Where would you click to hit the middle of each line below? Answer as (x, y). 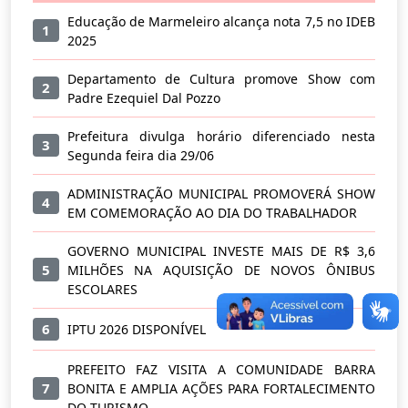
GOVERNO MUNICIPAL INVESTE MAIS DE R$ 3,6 (221, 250)
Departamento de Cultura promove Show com (221, 78)
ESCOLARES (102, 289)
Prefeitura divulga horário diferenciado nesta (221, 136)
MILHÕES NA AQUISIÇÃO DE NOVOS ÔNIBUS (221, 270)
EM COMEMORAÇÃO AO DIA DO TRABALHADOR (212, 212)
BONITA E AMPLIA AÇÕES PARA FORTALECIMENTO (221, 389)
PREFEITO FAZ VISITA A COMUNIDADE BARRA (221, 370)
